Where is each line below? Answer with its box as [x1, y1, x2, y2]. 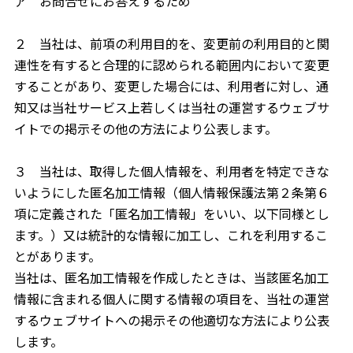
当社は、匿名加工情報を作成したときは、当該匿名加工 [13, 268, 329, 287]
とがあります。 [13, 247, 101, 266]
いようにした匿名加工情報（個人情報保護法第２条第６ [13, 183, 329, 202]
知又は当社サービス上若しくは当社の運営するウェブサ [13, 98, 329, 117]
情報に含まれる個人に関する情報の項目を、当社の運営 [13, 289, 329, 308]
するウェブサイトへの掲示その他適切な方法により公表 [13, 310, 329, 329]
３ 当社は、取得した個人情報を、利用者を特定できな [13, 162, 329, 180]
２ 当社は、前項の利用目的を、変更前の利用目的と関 [13, 34, 329, 53]
